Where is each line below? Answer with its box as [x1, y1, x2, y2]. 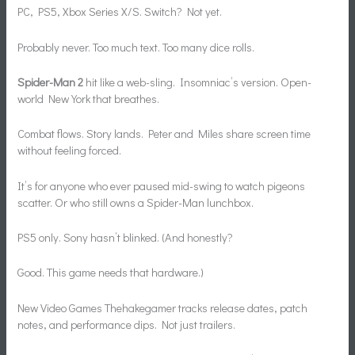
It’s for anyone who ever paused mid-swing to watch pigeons [17, 177, 306, 193]
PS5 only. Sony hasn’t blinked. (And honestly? [17, 229, 234, 245]
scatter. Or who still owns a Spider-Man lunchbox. [17, 194, 254, 210]
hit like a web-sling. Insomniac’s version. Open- [83, 74, 312, 90]
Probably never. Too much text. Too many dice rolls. [17, 39, 255, 55]
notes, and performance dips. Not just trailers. [17, 316, 236, 332]
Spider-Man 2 [17, 74, 84, 90]
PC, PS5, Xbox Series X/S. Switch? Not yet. [17, 4, 223, 20]
